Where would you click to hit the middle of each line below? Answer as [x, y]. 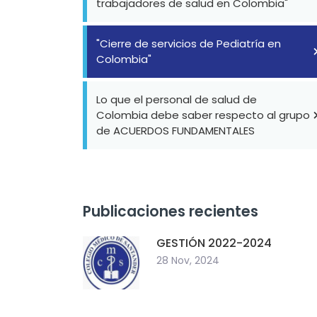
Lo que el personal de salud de [177, 99]
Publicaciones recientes [171, 212]
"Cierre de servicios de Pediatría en [189, 44]
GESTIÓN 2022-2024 [214, 243]
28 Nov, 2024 [188, 260]
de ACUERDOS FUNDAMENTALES [175, 131]
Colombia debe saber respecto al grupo [203, 115]
